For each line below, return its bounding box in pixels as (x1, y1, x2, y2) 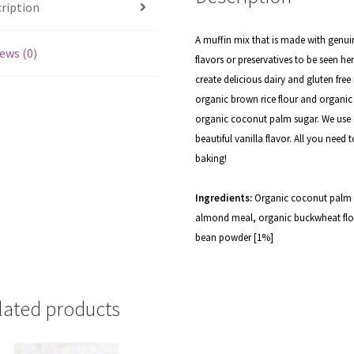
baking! (195, 151, 228, 165)
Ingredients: (195, 190, 255, 205)
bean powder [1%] (195, 230, 274, 244)
